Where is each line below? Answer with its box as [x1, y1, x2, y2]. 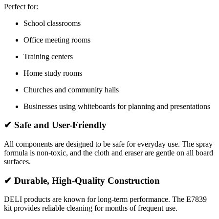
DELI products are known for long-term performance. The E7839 [4, 195, 207, 204]
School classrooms [23, 19, 81, 27]
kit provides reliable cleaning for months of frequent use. [4, 204, 177, 213]
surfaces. [4, 157, 31, 166]
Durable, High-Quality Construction [14, 175, 160, 186]
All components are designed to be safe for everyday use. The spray [4, 140, 213, 149]
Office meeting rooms [23, 35, 90, 44]
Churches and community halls [23, 85, 119, 94]
